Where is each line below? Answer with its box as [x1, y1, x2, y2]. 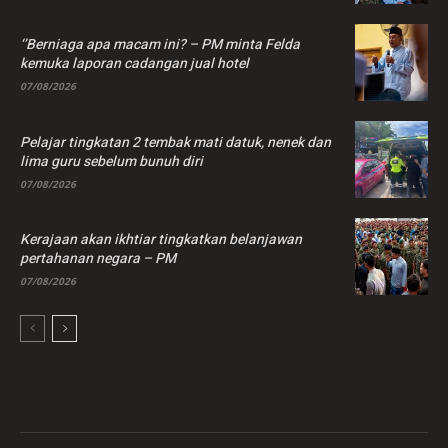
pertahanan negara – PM [20, 247, 176, 269]
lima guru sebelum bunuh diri [20, 150, 203, 172]
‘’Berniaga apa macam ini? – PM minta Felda [20, 34, 300, 56]
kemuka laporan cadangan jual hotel [20, 53, 249, 75]
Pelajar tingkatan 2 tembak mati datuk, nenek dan [20, 131, 331, 153]
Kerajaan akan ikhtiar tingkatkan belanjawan [20, 228, 302, 250]
